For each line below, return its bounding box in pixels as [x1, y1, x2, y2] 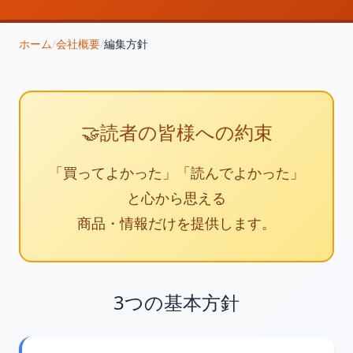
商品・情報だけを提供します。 [77, 214, 276, 232]
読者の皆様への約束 [99, 119, 273, 145]
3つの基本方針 [113, 289, 240, 315]
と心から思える [127, 188, 226, 207]
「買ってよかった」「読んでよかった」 [49, 163, 304, 182]
